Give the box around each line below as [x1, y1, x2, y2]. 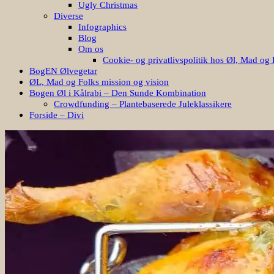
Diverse [54, 10, 83, 21]
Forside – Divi [29, 109, 84, 120]
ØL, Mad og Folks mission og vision [29, 76, 169, 87]
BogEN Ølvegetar [29, 65, 97, 76]
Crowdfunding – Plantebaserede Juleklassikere [54, 98, 232, 109]
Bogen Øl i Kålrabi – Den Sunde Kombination [29, 87, 206, 98]
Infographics [78, 21, 127, 32]
